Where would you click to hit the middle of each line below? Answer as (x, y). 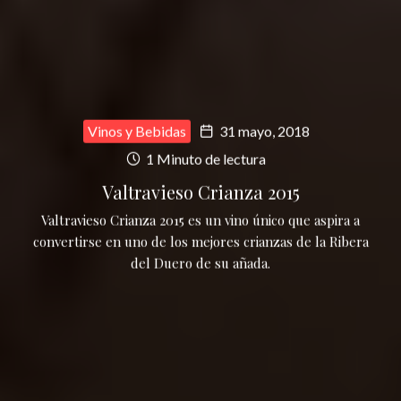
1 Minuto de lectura (205, 159)
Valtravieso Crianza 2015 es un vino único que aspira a (200, 221)
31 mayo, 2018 (264, 132)
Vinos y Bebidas (137, 132)
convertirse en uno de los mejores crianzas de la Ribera (200, 242)
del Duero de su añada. (200, 264)
